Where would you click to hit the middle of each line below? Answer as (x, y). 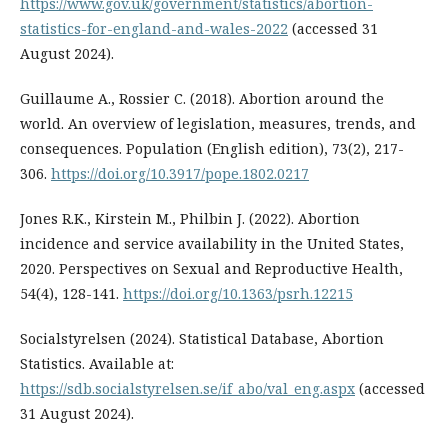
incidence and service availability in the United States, (212, 244)
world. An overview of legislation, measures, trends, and (218, 124)
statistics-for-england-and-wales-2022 (154, 29)
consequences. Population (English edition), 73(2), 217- (212, 149)
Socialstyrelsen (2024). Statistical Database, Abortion (202, 339)
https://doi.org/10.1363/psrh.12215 (238, 294)
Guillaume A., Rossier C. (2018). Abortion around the (202, 99)
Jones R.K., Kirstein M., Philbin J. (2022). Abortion (190, 219)
